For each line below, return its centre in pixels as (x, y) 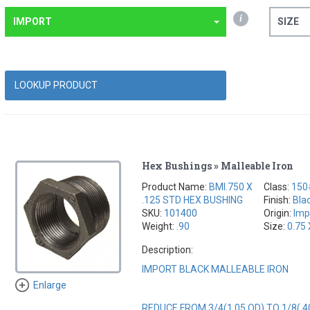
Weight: (159, 226)
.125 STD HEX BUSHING (193, 200)
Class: (278, 186)
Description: (168, 249)
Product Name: (176, 186)
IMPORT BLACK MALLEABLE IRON (216, 269)
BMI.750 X (231, 186)
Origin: (279, 213)
